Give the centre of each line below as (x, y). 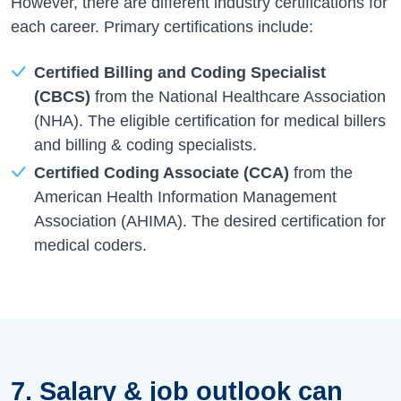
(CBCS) (62, 96)
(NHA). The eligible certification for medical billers (209, 120)
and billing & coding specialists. (145, 145)
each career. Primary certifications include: (162, 26)
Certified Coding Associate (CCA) (161, 172)
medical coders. (90, 245)
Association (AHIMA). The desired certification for (209, 221)
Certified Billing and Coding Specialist (179, 72)
